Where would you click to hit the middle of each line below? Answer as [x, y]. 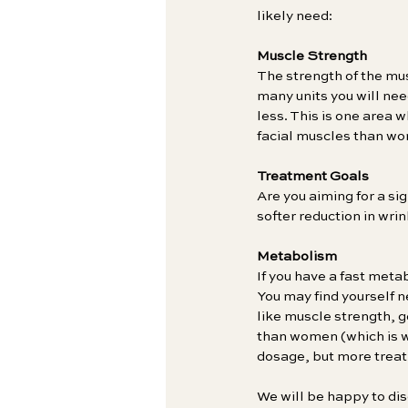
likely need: [295, 15]
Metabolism [297, 256]
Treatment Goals [313, 176]
